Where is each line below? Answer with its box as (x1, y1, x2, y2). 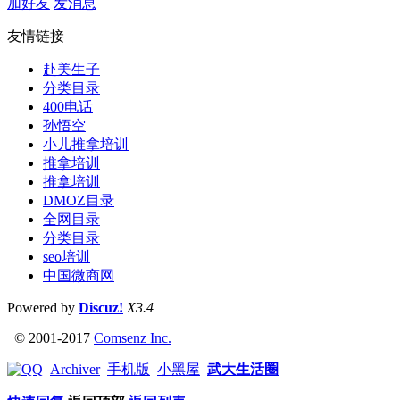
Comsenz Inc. (94, 329, 171, 346)
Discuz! (79, 299, 123, 315)
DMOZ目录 (43, 192, 114, 208)
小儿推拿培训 (43, 136, 129, 152)
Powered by (7, 299, 79, 315)
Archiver (50, 361, 100, 377)
